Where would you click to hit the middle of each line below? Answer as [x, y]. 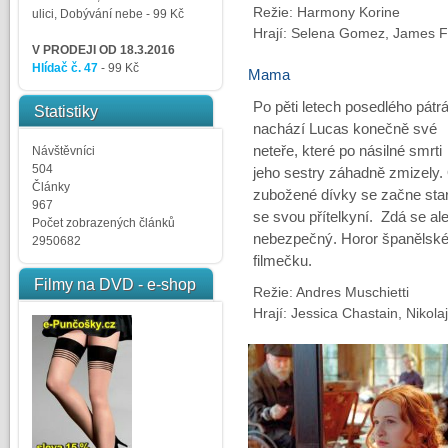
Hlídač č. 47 [64, 68]
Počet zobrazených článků [103, 223]
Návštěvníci [63, 151]
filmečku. [282, 261]
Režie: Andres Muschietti [330, 292]
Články [50, 187]
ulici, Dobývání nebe [87, 14]
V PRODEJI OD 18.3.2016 [103, 50]
